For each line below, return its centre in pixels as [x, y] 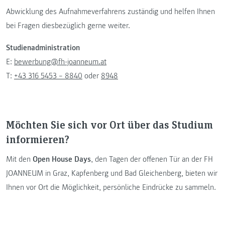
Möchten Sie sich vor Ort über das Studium [109, 125]
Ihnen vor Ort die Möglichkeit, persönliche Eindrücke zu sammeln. [111, 187]
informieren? [38, 139]
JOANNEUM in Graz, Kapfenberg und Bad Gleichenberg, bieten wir [112, 173]
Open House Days [62, 159]
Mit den [19, 159]
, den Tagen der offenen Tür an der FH [152, 159]
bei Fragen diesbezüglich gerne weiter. [68, 26]
